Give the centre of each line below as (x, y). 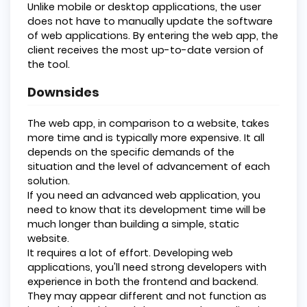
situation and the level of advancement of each (149, 166)
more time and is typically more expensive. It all (146, 137)
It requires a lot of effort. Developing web (130, 253)
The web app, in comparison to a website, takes (148, 123)
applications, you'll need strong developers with (147, 267)
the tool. (49, 64)
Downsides (63, 92)
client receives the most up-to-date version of (146, 50)
